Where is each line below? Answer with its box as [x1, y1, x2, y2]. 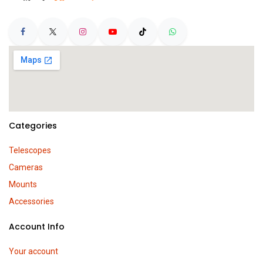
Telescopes [9, 146, 51, 156]
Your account [9, 247, 58, 257]
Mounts [9, 180, 37, 190]
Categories [9, 120, 57, 132]
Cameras [9, 163, 43, 173]
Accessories [9, 197, 54, 207]
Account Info [9, 221, 65, 233]
